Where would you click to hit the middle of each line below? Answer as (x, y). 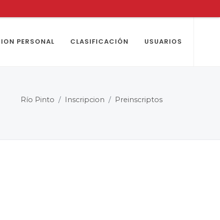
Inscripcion (85, 99)
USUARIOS (163, 41)
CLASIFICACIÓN (99, 41)
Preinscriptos (139, 99)
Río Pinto (38, 99)
